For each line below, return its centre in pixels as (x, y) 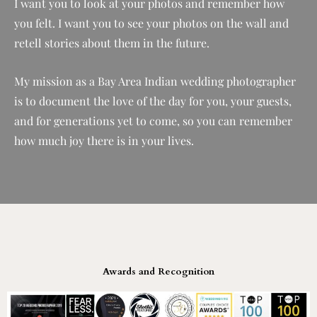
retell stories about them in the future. (113, 43)
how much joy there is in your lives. (104, 140)
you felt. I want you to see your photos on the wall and (151, 23)
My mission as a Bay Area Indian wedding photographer (155, 81)
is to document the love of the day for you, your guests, (153, 100)
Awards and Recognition (158, 272)
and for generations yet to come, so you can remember (153, 120)
